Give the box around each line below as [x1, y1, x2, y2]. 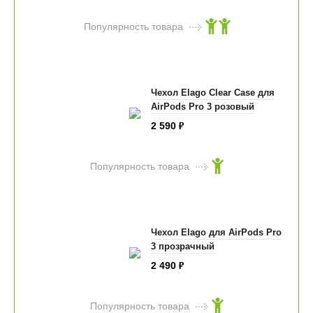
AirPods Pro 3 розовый [150, 101, 254, 112]
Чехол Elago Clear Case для [150, 87, 275, 99]
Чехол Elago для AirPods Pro [150, 227, 282, 238]
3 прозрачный [150, 241, 214, 252]
